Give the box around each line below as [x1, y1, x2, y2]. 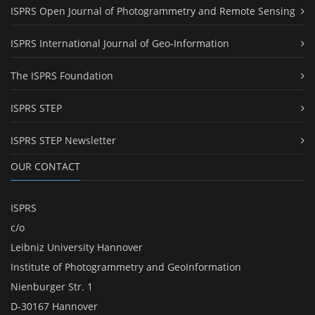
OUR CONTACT [11, 160, 80, 174]
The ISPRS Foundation [11, 69, 113, 83]
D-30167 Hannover [11, 300, 98, 314]
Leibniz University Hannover [11, 240, 143, 255]
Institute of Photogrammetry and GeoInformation [11, 260, 241, 274]
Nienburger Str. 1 [11, 280, 93, 294]
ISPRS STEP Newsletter [11, 134, 116, 148]
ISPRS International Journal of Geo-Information [11, 37, 229, 51]
